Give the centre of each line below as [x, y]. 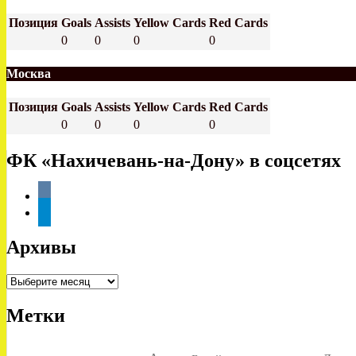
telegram [59, 211]
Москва [29, 74]
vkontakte [62, 194]
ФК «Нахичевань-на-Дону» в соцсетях [174, 161]
